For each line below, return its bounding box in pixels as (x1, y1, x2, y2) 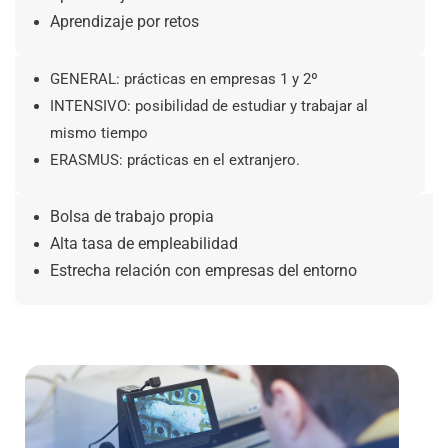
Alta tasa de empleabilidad (50, 235, 238, 253)
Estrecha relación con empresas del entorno (50, 262, 357, 280)
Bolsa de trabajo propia (50, 208, 214, 226)
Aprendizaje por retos (50, 13, 199, 31)
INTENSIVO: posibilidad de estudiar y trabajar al (50, 97, 368, 115)
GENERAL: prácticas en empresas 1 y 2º (50, 70, 318, 88)
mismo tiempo (50, 124, 148, 142)
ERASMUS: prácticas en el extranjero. (50, 151, 300, 169)
